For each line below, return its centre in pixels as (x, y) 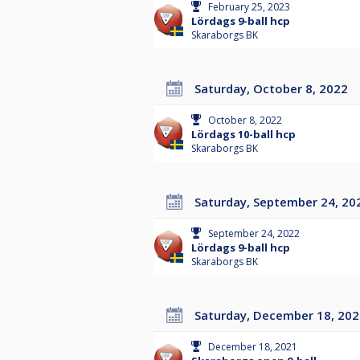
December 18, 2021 (253, 347)
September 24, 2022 (254, 234)
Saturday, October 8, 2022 (274, 89)
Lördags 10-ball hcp (243, 135)
